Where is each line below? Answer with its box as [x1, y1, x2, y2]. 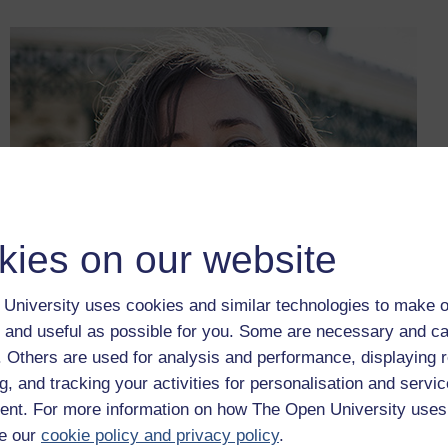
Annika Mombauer [72, 418, 205, 436]
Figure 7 [10, 418, 72, 436]
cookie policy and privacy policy [41, 426, 279, 445]
